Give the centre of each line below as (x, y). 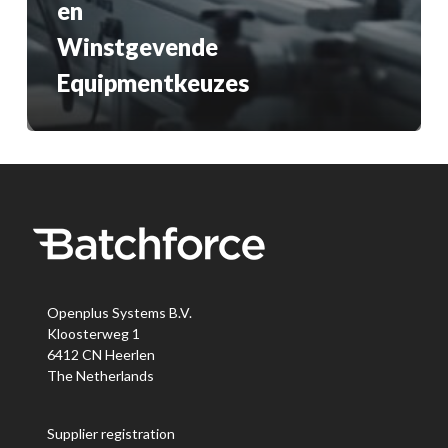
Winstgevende (137, 47)
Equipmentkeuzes (152, 83)
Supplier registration (110, 434)
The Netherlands (100, 376)
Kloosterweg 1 (93, 334)
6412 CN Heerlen (100, 355)
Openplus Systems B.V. (119, 313)
